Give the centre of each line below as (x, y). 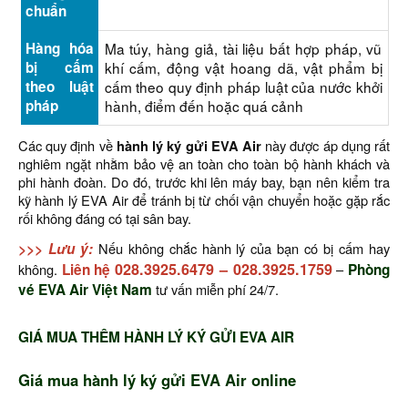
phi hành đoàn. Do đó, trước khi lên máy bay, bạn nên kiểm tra (204, 182)
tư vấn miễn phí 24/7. (215, 289)
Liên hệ (88, 270)
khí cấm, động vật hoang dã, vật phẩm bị (243, 67)
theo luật (59, 87)
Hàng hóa (59, 48)
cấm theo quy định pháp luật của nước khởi (243, 87)
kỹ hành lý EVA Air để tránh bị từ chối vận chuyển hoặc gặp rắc (204, 200)
